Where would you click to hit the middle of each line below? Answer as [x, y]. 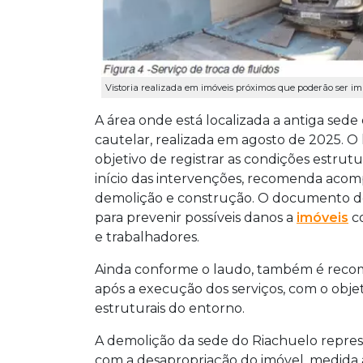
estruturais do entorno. [170, 309]
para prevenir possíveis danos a [196, 218]
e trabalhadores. [147, 237]
